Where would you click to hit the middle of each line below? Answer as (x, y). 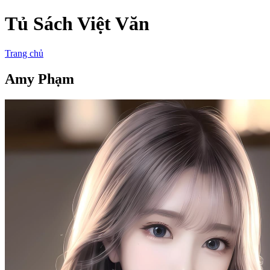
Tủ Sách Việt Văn (77, 24)
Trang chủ (24, 53)
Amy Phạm (39, 79)
